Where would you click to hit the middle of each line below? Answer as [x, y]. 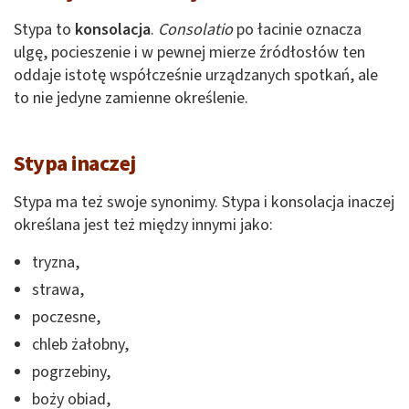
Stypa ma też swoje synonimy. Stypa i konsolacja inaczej [204, 203]
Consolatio [195, 30]
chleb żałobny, [80, 345]
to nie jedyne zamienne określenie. [131, 99]
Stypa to [44, 30]
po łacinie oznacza [297, 30]
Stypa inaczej [75, 164]
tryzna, [56, 263]
